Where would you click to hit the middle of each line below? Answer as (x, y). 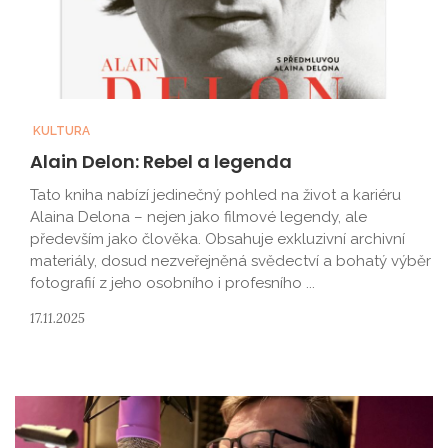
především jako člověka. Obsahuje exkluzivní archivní (217, 239)
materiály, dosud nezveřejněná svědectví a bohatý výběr (230, 261)
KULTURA (60, 131)
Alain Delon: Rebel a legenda (161, 161)
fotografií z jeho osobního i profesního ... (172, 283)
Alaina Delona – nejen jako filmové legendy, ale (198, 217)
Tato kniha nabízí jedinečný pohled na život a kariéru (215, 195)
